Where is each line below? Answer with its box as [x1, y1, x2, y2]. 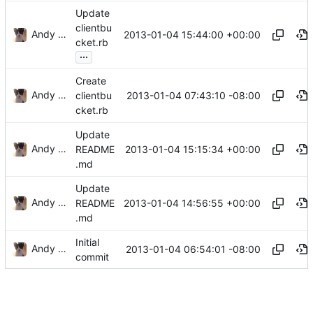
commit [75, 250, 109, 263]
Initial [75, 235, 99, 248]
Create [75, 74, 106, 87]
